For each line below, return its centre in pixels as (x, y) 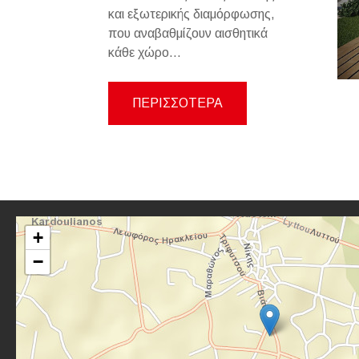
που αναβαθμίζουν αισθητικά (188, 33)
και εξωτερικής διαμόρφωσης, (191, 14)
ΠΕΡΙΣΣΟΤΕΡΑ (177, 103)
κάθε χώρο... (144, 52)
